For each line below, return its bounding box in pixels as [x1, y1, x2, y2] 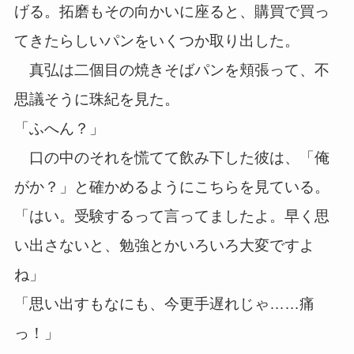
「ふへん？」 [13, 120, 104, 137]
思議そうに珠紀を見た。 [13, 91, 179, 107]
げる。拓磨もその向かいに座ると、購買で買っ [13, 3, 330, 20]
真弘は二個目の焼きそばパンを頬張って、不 [13, 62, 330, 78]
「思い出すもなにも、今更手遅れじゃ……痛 [13, 296, 314, 312]
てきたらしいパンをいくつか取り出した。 [13, 32, 299, 49]
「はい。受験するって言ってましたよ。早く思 [13, 208, 330, 224]
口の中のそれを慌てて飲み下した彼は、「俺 [13, 149, 330, 166]
